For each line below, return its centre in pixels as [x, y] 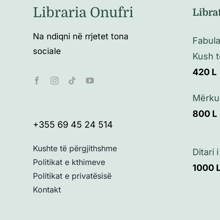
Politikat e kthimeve [69, 162]
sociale [47, 51]
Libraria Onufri [83, 13]
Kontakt [47, 190]
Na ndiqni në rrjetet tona [81, 37]
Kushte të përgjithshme [75, 149]
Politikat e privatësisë [72, 176]
